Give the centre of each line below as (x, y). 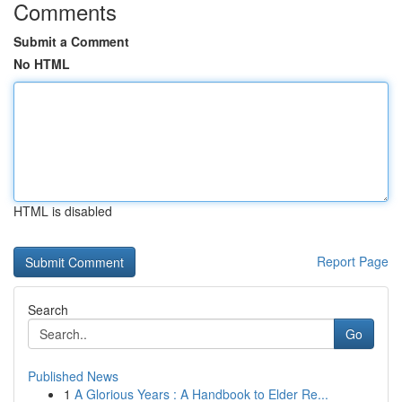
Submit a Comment (71, 41)
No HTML (42, 64)
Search (48, 310)
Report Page (353, 261)
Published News (73, 376)
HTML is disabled (63, 211)
